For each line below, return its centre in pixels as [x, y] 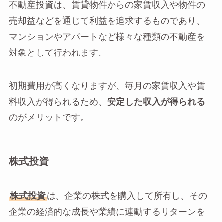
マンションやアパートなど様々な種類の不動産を [107, 37]
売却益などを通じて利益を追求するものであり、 [107, 21]
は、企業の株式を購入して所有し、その [127, 196]
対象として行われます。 [58, 53]
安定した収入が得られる [156, 102]
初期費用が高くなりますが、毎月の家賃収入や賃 [107, 86]
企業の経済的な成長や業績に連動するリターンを [107, 212]
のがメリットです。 [49, 118]
